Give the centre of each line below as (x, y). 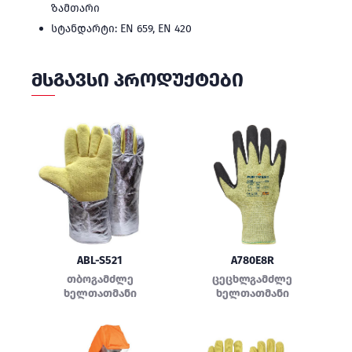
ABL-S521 (100, 260)
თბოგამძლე (100, 279)
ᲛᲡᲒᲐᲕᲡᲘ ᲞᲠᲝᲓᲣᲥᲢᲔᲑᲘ (137, 80)
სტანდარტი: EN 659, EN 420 (121, 29)
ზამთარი (75, 8)
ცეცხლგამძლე (252, 279)
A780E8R (252, 260)
